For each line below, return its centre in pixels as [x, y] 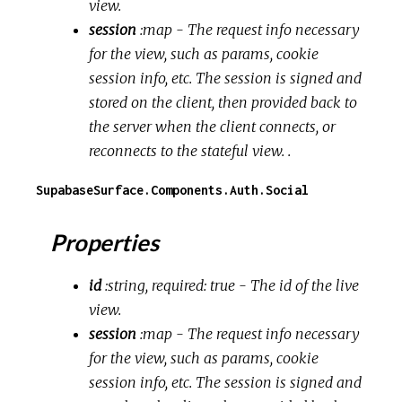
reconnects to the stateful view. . [190, 150]
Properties [103, 242]
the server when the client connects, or [213, 126]
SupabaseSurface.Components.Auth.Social [172, 189]
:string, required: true [170, 285]
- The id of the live [297, 285]
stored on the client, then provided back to [223, 102]
